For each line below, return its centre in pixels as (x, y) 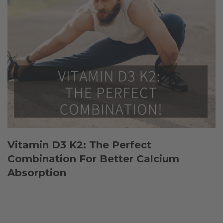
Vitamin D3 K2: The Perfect (80, 145)
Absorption (37, 172)
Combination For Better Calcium (94, 159)
